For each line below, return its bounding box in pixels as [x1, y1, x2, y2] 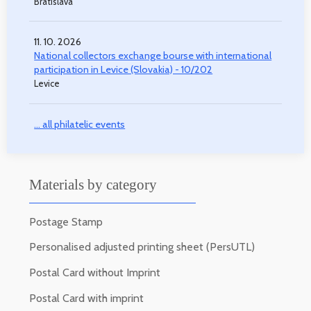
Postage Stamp [29, 215, 103, 228]
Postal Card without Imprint [29, 266, 160, 280]
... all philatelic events [34, 117, 126, 131]
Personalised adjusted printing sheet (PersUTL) [29, 240, 255, 254]
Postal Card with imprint [29, 292, 144, 305]
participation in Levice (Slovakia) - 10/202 [34, 63, 213, 76]
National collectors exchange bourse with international [34, 49, 272, 62]
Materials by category [29, 176, 157, 192]
